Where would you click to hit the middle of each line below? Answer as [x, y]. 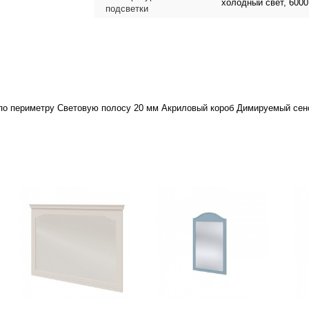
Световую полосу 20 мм [109, 108]
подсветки [127, 9]
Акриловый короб [199, 108]
